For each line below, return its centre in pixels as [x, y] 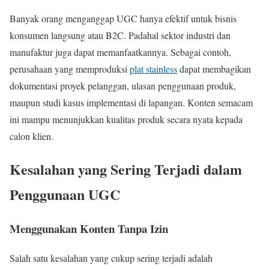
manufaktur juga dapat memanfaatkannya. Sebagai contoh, [120, 52]
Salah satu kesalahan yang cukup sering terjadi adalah [111, 258]
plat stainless [153, 69]
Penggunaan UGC [65, 195]
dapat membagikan [214, 69]
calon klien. [32, 136]
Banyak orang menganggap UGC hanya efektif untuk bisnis [123, 19]
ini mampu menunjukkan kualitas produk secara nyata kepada [126, 119]
